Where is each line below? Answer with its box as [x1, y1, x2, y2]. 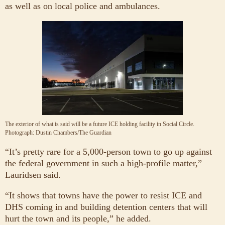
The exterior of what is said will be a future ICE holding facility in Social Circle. [5, 120, 194, 128]
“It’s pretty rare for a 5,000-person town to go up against [5, 146, 212, 157]
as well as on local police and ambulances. [5, 1, 160, 12]
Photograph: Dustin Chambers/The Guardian [5, 129, 111, 136]
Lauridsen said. [5, 169, 61, 180]
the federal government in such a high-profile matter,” [5, 158, 202, 168]
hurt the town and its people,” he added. [5, 213, 151, 223]
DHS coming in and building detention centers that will [5, 201, 207, 212]
